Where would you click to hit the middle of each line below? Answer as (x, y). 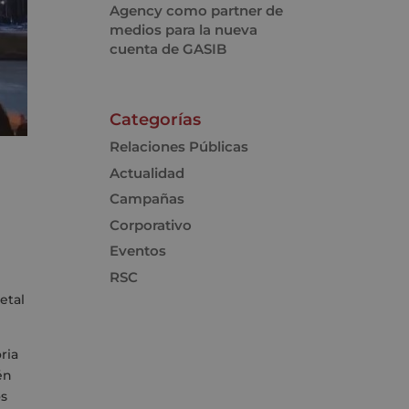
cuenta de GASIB (168, 48)
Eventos (138, 251)
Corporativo (151, 225)
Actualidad (147, 173)
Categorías (156, 120)
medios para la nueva (184, 29)
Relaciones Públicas (179, 147)
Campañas (147, 199)
